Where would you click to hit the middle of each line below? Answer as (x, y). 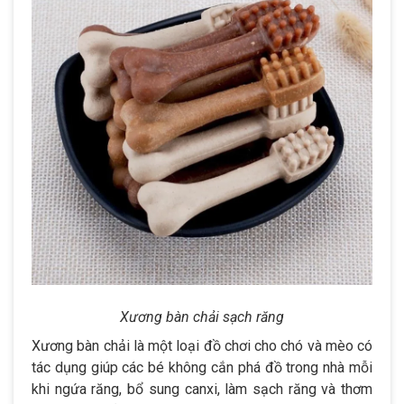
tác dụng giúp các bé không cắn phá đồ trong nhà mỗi (202, 367)
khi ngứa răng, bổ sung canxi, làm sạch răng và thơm (202, 389)
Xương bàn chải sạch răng (202, 317)
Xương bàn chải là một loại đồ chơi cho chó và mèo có (202, 345)
